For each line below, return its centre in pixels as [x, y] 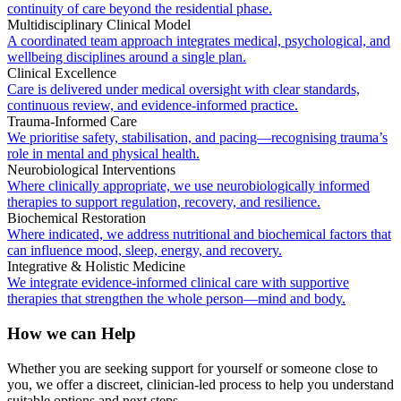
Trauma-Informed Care [72, 122]
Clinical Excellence [62, 73]
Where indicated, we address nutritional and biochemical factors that [199, 235]
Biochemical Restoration [77, 218]
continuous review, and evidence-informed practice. [153, 106]
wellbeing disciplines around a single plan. [127, 57]
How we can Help [72, 334]
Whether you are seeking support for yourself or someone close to [192, 368]
